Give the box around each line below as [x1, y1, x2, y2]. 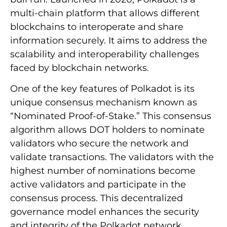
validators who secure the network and [10, 138, 188, 149]
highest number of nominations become [10, 165, 196, 177]
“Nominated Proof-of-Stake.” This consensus [10, 110, 211, 122]
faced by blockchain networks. [10, 62, 149, 74]
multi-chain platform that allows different [10, 8, 200, 19]
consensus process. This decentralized [10, 193, 183, 204]
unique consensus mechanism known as [10, 97, 197, 108]
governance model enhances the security [10, 206, 199, 218]
